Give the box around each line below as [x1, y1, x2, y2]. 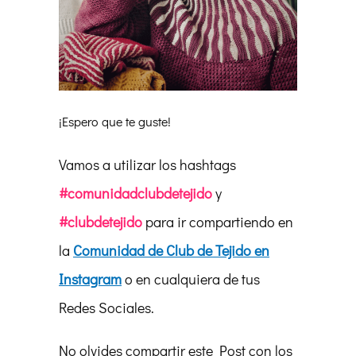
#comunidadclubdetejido [59, 183, 212, 203]
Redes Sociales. [59, 297, 154, 317]
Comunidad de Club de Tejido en [73, 240, 269, 260]
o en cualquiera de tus [122, 269, 260, 288]
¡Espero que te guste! [59, 112, 171, 130]
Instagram [59, 269, 122, 288]
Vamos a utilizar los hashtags [59, 154, 236, 174]
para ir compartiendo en [142, 211, 293, 231]
